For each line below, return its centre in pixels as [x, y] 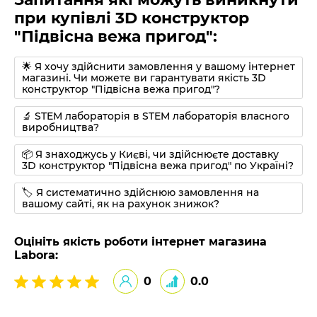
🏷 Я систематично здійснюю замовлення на [140, 193]
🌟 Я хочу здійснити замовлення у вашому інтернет [158, 67]
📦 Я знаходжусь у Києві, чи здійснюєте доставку [150, 155]
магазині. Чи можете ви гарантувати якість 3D [144, 78]
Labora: [36, 255]
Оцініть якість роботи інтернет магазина [140, 242]
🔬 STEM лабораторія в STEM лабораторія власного [156, 116]
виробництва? [60, 128]
